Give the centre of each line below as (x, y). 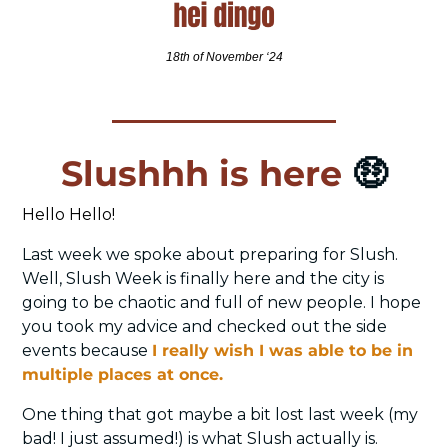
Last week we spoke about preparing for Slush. (210, 254)
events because (87, 350)
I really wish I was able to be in (282, 350)
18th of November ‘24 (224, 56)
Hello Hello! (70, 214)
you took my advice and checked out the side (204, 326)
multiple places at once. (125, 374)
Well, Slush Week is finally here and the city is (203, 278)
